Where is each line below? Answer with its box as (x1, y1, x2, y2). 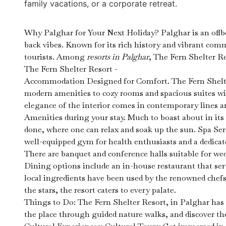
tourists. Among (24, 51, 87, 63)
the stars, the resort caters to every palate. (24, 185, 176, 196)
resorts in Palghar (87, 51, 149, 63)
